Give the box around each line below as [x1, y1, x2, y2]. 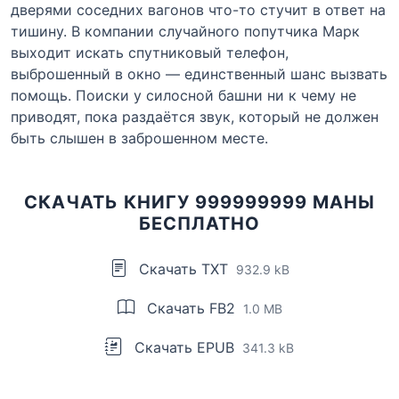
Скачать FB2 [142, 299, 240, 318]
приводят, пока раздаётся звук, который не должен [11, 108, 379, 126]
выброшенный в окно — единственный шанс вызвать [11, 65, 387, 84]
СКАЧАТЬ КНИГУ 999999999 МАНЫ [24, 191, 375, 214]
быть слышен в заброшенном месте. [11, 129, 268, 148]
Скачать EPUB [130, 338, 239, 357]
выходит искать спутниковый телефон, [11, 44, 289, 62]
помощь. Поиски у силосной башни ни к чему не [11, 86, 356, 105]
